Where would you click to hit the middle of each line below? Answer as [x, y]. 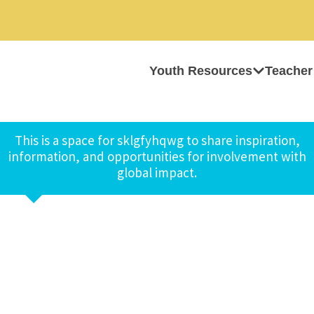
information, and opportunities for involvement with [157, 156]
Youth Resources [201, 71]
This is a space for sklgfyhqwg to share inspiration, [157, 140]
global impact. [157, 172]
